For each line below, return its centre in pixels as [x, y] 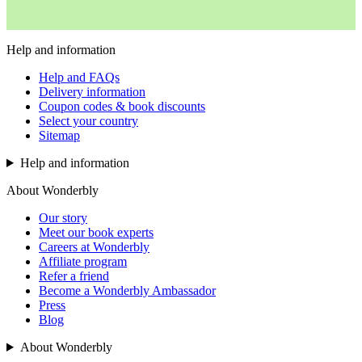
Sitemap [59, 135]
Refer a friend [74, 276]
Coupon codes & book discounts [122, 106]
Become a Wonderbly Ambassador [127, 290]
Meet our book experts [96, 232]
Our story [63, 218]
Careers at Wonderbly [94, 247]
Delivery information [92, 92]
